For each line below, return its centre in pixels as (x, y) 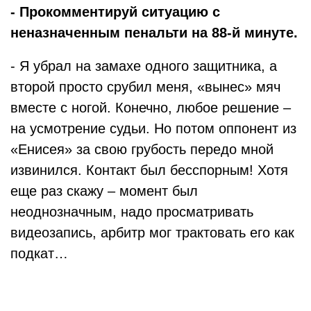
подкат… (39, 253)
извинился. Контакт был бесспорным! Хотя (149, 170)
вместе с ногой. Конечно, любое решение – (151, 108)
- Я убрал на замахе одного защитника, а (144, 66)
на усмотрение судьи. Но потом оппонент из (153, 128)
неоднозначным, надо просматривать (132, 212)
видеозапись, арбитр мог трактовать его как (152, 233)
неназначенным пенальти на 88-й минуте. (154, 33)
